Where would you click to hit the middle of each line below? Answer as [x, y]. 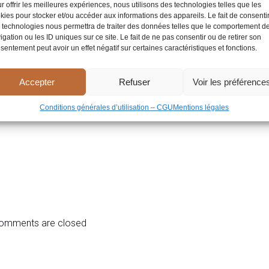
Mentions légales [201, 107]
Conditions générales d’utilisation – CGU [107, 107]
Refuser [134, 82]
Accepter [37, 82]
